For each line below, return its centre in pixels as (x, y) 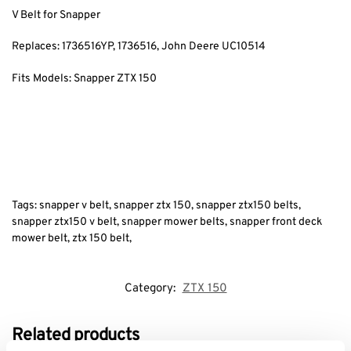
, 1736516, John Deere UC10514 (189, 47)
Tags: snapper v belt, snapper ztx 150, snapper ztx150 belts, (156, 205)
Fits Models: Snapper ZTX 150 (84, 78)
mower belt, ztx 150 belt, (72, 238)
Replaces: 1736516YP (62, 47)
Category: (151, 289)
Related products (76, 336)
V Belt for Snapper (56, 15)
